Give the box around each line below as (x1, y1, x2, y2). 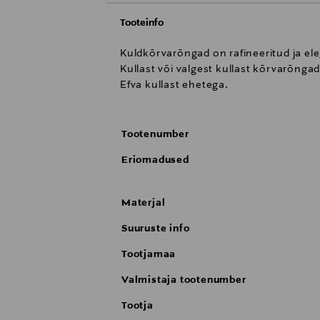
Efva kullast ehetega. (120, 79, 229, 91)
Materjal (121, 197, 166, 209)
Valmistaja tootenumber (121, 274, 246, 286)
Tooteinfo (120, 17, 164, 29)
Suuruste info (121, 223, 190, 235)
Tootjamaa (121, 249, 176, 261)
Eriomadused (121, 154, 189, 166)
